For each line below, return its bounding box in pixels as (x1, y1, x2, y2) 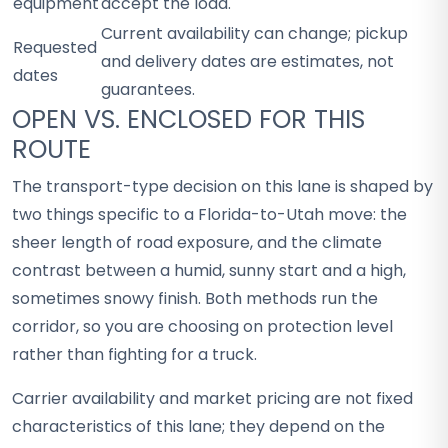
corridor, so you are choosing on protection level (12, 315, 393, 338)
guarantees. (101, 78, 195, 101)
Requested (13, 36, 97, 59)
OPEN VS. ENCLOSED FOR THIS (12, 102, 365, 137)
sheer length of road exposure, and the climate (12, 231, 382, 254)
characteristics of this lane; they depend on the (12, 415, 385, 438)
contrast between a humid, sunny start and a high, (12, 259, 406, 282)
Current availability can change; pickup (101, 22, 408, 45)
